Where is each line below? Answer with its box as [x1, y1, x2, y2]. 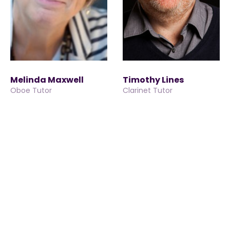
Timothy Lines [123, 74, 184, 86]
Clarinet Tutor [123, 85, 172, 95]
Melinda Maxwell [10, 74, 84, 86]
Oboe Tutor [10, 85, 52, 95]
